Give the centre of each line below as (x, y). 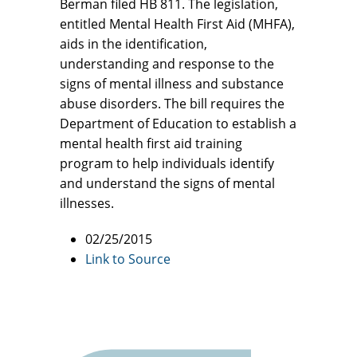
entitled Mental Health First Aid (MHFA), (177, 24)
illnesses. (87, 203)
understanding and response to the (167, 63)
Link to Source (128, 259)
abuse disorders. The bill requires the (172, 103)
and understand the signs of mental (167, 183)
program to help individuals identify (167, 163)
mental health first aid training (151, 143)
